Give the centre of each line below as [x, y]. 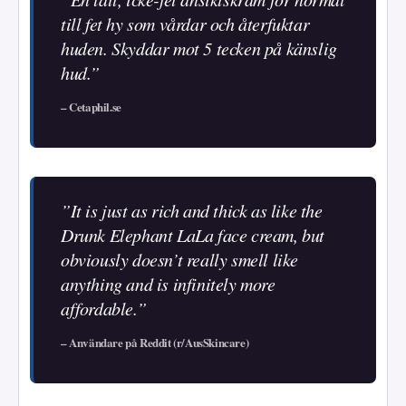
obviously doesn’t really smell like [180, 259]
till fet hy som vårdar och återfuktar [185, 23]
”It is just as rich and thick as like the [192, 210]
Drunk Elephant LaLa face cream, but [193, 234]
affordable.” [104, 308]
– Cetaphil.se [91, 106]
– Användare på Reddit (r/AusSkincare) [155, 342]
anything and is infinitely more [168, 283]
